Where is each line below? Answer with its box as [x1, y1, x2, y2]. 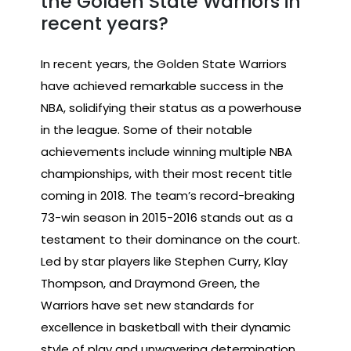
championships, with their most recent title [41, 165, 292, 182]
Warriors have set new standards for [41, 296, 254, 313]
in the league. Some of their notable [41, 121, 252, 138]
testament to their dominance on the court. [41, 230, 300, 248]
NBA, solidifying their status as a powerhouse [41, 99, 302, 116]
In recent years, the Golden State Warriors [41, 55, 287, 72]
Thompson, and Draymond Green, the [41, 274, 260, 291]
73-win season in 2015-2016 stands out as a [41, 208, 293, 226]
